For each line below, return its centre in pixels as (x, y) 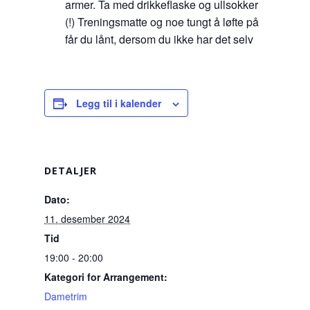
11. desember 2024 (87, 218)
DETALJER (71, 170)
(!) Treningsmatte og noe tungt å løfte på (162, 21)
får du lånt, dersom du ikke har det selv (159, 39)
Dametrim (66, 296)
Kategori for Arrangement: (106, 276)
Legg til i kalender (119, 103)
